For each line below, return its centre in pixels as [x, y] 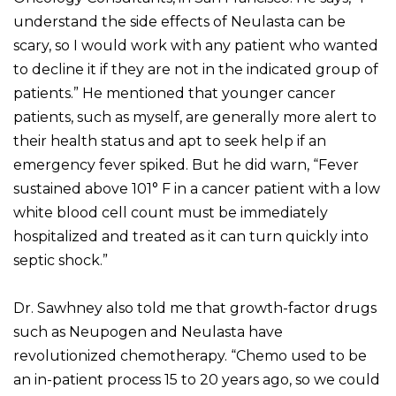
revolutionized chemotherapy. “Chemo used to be [190, 356]
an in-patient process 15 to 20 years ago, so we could [197, 380]
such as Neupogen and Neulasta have [148, 332]
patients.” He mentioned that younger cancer [175, 94]
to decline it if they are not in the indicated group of [196, 70]
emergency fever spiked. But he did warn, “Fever [186, 165]
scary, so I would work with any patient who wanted [196, 46]
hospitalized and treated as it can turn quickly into [191, 237]
